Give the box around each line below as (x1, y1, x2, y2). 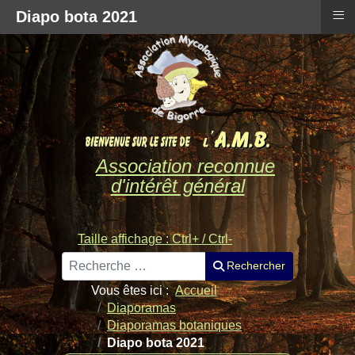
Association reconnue (96, 155, 275, 177)
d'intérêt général (110, 174, 245, 197)
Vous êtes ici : (91, 283, 175, 297)
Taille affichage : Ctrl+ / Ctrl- (78, 231, 232, 246)
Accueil (175, 283, 217, 297)
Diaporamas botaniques (107, 318, 242, 332)
